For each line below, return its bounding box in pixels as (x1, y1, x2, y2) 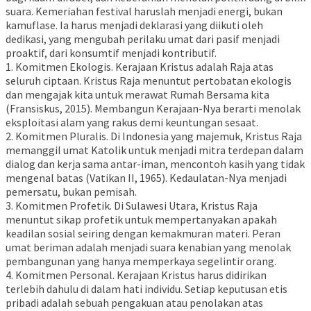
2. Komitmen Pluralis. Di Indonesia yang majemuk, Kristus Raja (6, 128, 302, 143)
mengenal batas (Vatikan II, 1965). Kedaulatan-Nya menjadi (6, 170, 287, 185)
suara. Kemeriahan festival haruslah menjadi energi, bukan (6, 3, 283, 18)
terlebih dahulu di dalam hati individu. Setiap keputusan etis (6, 281, 287, 296)
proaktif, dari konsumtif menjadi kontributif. (6, 45, 217, 60)
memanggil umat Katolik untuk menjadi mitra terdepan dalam (6, 142, 303, 157)
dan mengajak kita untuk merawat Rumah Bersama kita (6, 87, 269, 101)
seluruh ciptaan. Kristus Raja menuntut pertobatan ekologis (6, 73, 292, 87)
